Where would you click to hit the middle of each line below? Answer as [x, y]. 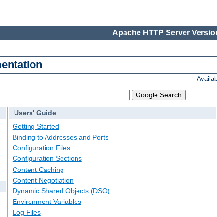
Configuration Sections [47, 159]
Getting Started [36, 126]
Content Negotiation [43, 180]
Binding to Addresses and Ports [60, 137]
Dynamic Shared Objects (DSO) [61, 191]
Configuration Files [41, 148]
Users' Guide [35, 113]
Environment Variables [47, 202]
